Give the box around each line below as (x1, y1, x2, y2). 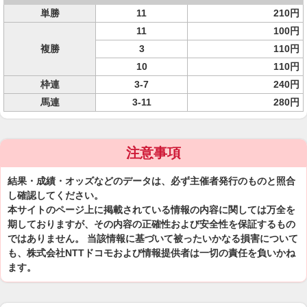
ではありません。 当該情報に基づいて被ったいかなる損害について (8, 233, 298, 244)
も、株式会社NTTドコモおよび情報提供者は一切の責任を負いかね (8, 247, 295, 258)
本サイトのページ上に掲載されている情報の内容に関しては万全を (8, 204, 295, 215)
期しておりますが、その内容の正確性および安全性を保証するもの (8, 219, 295, 230)
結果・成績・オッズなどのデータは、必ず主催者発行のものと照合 (8, 175, 295, 186)
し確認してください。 (8, 190, 103, 201)
